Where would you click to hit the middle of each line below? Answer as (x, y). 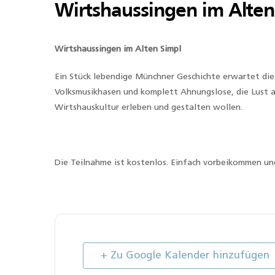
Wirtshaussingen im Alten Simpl (120, 50)
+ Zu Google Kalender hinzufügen (185, 256)
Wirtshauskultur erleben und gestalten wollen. (149, 108)
